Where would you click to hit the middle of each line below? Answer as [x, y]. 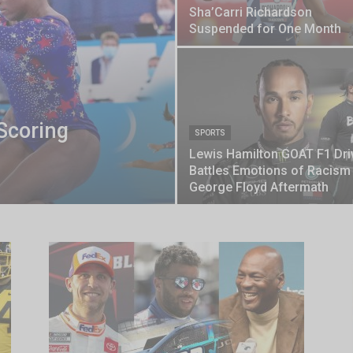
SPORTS [210, 133]
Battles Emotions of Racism [270, 171]
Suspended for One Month [265, 29]
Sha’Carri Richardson [251, 12]
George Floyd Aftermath [259, 187]
